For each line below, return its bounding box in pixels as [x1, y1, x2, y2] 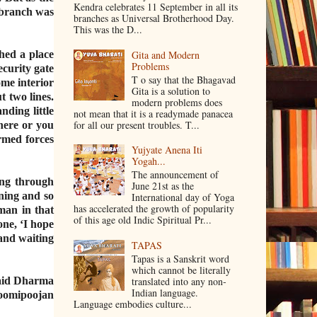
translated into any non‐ [132, 274, 227, 288]
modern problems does [132, 95, 223, 109]
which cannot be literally [132, 263, 231, 277]
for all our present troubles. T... [73, 117, 200, 132]
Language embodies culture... [73, 296, 192, 311]
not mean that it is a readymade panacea [73, 106, 233, 120]
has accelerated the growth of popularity [73, 202, 234, 216]
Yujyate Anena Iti [132, 143, 203, 157]
